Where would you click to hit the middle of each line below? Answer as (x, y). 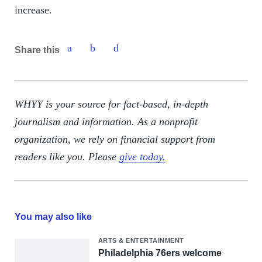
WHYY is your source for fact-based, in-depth (111, 104)
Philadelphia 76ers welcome (160, 253)
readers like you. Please (67, 157)
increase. (33, 10)
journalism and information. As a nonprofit (106, 122)
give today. (142, 157)
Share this (37, 50)
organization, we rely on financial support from (115, 139)
